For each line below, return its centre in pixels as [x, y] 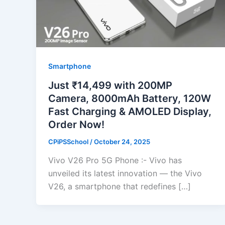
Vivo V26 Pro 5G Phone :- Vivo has [115, 160]
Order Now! [76, 124]
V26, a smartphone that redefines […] [120, 187]
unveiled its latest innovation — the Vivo [125, 174]
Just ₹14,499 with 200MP [110, 85]
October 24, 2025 [122, 141]
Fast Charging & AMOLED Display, [130, 111]
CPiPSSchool [69, 141]
